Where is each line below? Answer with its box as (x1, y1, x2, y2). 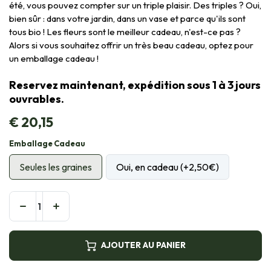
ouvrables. (9, 91, 64, 106)
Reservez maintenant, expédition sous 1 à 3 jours (9, 77, 261, 92)
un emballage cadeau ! (9, 52, 99, 64)
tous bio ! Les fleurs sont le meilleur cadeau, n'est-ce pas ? (9, 25, 241, 38)
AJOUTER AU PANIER (101, 240, 186, 251)
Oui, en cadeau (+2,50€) (116, 160, 220, 173)
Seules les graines (19, 160, 92, 173)
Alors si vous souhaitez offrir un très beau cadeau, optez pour (9, 39, 253, 51)
